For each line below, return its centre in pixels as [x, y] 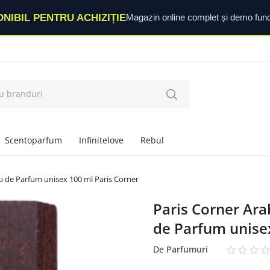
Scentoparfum [33, 140]
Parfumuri [187, 249]
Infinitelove [101, 140]
